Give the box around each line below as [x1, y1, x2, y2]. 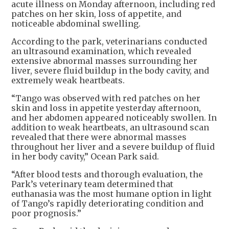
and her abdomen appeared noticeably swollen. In [11, 112, 217, 123]
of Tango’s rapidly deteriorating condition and [11, 198, 203, 209]
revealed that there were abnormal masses [11, 132, 187, 143]
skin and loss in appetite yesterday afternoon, [11, 103, 201, 113]
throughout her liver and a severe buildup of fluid [11, 142, 215, 152]
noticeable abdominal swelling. [11, 18, 143, 29]
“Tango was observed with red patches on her [11, 93, 200, 104]
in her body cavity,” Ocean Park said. [11, 151, 159, 162]
